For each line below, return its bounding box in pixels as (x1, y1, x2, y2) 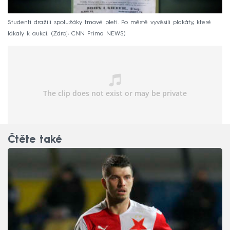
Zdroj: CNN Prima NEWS (53, 31, 124, 37)
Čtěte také (8, 135, 62, 146)
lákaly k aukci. (8, 31, 48, 37)
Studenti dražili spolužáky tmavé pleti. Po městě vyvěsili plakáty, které (8, 20, 211, 26)
